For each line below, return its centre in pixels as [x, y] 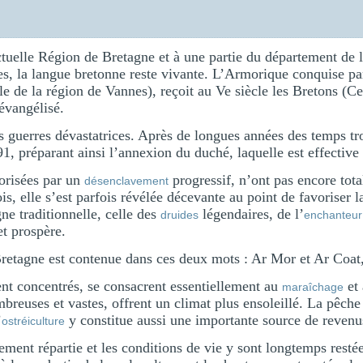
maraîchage [313, 287]
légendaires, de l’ [251, 214]
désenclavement [126, 181]
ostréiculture [33, 321]
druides [179, 215]
